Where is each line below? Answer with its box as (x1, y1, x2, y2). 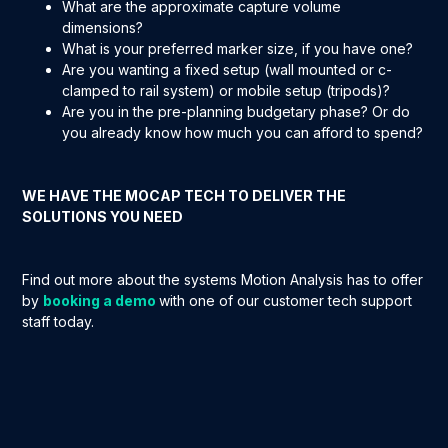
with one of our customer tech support (159, 292, 413, 310)
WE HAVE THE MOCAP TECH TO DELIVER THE (22, 187, 347, 205)
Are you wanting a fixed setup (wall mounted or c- (62, 61, 393, 79)
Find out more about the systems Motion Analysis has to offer (22, 271, 424, 289)
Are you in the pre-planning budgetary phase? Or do (62, 103, 411, 121)
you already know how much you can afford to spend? (62, 124, 424, 142)
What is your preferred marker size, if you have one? (62, 40, 414, 58)
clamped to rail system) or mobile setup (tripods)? (62, 82, 399, 100)
